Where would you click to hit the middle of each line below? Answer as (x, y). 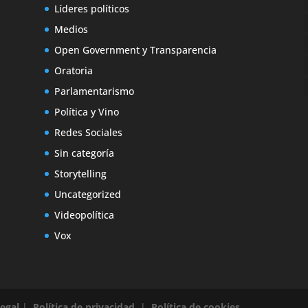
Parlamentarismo (94, 91)
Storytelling (80, 173)
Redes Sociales (88, 132)
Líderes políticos (91, 8)
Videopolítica (84, 214)
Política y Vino (86, 111)
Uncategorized (87, 194)
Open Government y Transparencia (135, 49)
